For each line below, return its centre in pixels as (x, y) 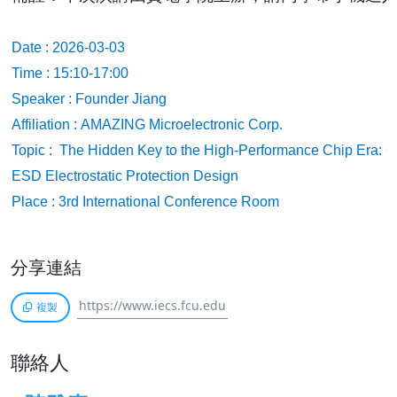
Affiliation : (46, 125)
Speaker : (42, 99)
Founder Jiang (119, 99)
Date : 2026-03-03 (68, 47)
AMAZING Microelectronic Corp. (182, 125)
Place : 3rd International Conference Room (145, 202)
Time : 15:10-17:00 (70, 73)
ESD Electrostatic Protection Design (125, 176)
